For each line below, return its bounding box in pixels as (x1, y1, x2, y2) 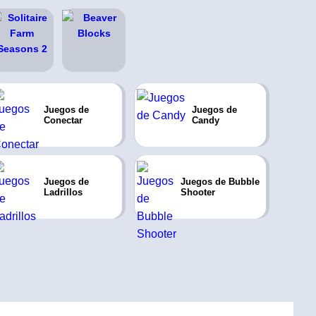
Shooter (180, 187, 215, 197)
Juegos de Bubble (180, 176, 260, 187)
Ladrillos (44, 187, 83, 197)
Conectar (44, 115, 83, 126)
